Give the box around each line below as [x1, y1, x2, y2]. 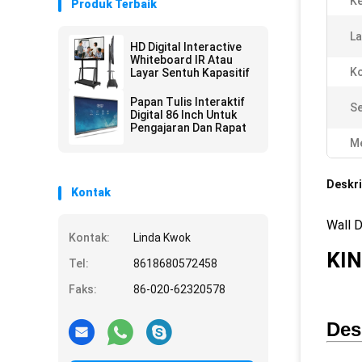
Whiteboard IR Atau [130, 53, 233, 66]
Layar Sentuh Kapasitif [130, 66, 250, 79]
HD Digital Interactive [130, 40, 242, 53]
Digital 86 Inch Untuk [130, 108, 237, 121]
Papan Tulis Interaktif [130, 95, 245, 108]
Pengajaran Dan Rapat [130, 121, 246, 134]
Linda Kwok [133, 231, 191, 244]
